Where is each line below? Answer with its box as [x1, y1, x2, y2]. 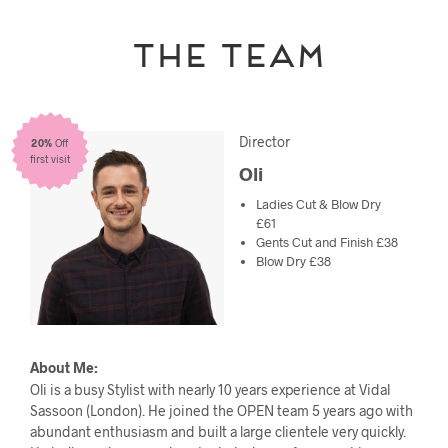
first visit [30, 152, 70, 165]
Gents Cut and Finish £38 [255, 234, 398, 251]
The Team [127, 35, 321, 68]
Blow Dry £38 [255, 253, 331, 270]
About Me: [30, 359, 98, 377]
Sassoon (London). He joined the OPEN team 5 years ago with [30, 402, 413, 420]
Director [239, 133, 290, 151]
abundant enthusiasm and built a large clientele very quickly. [30, 423, 406, 441]
